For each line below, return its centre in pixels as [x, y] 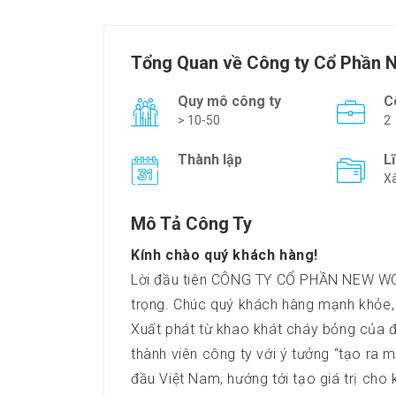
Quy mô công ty [229, 102]
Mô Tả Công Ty [191, 224]
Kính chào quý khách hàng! [225, 255]
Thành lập [210, 160]
